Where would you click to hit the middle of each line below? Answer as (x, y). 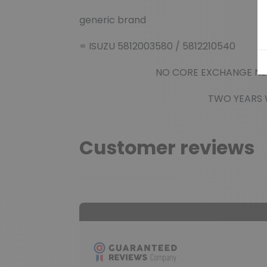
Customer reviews (167, 148)
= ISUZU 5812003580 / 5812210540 (157, 46)
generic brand (113, 20)
